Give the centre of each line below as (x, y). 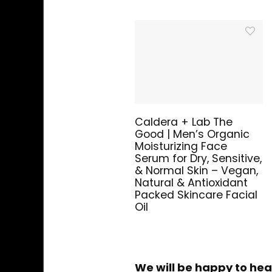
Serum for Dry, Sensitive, (199, 159)
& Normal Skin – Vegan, (197, 171)
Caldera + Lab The (184, 122)
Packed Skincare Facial (196, 195)
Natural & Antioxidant (192, 183)
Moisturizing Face (181, 147)
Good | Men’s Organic (192, 134)
